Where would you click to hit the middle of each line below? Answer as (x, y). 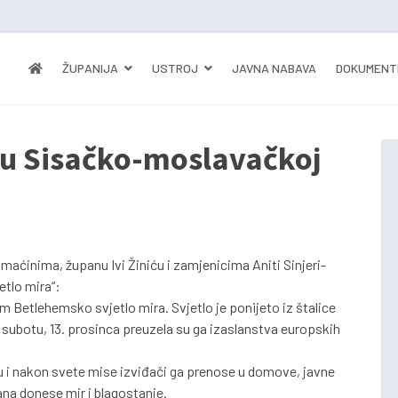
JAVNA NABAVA (274, 68)
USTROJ (175, 68)
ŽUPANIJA (90, 68)
